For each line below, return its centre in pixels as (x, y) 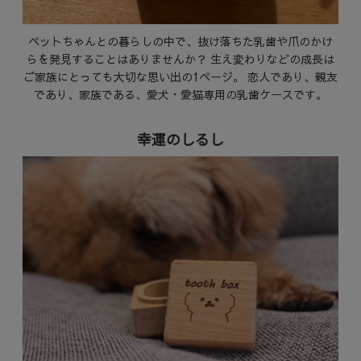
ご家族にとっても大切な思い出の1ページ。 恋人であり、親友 (180, 76)
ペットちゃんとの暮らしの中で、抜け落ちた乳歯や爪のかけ (180, 41)
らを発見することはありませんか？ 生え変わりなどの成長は (180, 58)
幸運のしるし (180, 138)
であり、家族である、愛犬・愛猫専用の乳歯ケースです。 (180, 94)
